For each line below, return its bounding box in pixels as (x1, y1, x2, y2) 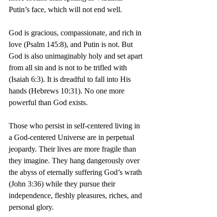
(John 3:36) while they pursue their (9, 180, 117, 188)
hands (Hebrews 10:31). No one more (9, 87, 126, 95)
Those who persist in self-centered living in (9, 122, 142, 130)
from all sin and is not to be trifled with (9, 63, 129, 72)
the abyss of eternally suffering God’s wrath (9, 168, 144, 176)
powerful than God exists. (9, 98, 88, 107)
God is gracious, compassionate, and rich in (9, 29, 143, 37)
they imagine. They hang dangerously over (9, 156, 141, 165)
